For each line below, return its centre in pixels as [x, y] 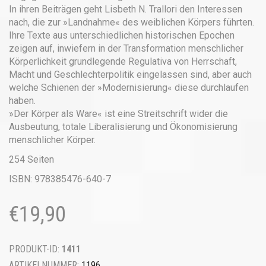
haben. [22, 101]
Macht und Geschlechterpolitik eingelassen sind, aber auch [130, 75]
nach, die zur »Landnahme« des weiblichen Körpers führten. [132, 22]
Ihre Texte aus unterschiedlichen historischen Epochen [122, 35]
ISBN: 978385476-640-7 [60, 179]
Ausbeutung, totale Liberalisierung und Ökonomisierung [123, 127]
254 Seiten [31, 159]
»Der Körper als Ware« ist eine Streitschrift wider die [118, 114]
